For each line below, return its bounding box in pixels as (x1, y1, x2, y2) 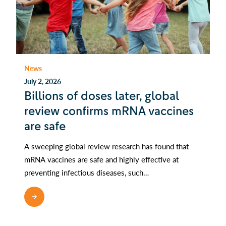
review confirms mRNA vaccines (24, 103, 194, 119)
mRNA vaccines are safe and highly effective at (24, 154, 179, 165)
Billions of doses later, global (24, 88, 179, 104)
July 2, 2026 (24, 76, 61, 87)
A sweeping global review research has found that (24, 141, 189, 152)
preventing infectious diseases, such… (24, 167, 149, 178)
